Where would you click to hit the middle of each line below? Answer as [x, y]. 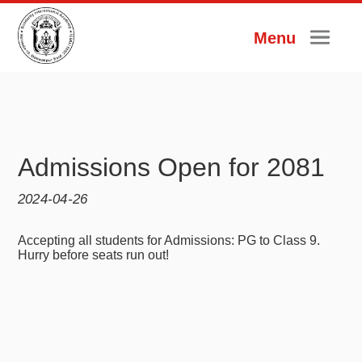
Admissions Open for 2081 [171, 167]
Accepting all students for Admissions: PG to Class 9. [168, 240]
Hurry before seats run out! [93, 255]
